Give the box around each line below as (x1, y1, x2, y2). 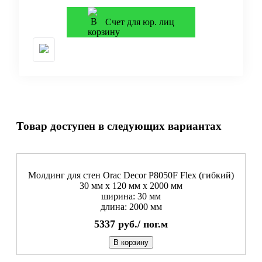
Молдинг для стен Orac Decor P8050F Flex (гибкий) (28, 170, 234, 180)
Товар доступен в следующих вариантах (16, 120, 222, 133)
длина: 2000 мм (100, 201, 162, 212)
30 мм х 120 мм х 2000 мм (80, 180, 182, 191)
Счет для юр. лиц (105, 17, 174, 27)
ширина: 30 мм (101, 191, 161, 201)
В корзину (113, 237, 149, 247)
